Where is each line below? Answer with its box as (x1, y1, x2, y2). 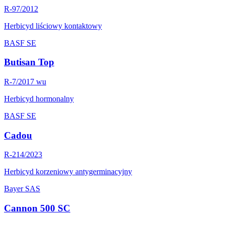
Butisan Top (4, 57, 54, 68)
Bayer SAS (4, 184, 40, 193)
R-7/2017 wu (4, 77, 46, 86)
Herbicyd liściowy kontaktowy (4, 21, 102, 30)
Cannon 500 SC (4, 203, 70, 214)
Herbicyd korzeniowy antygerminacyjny (4, 167, 132, 176)
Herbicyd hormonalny (4, 94, 74, 103)
